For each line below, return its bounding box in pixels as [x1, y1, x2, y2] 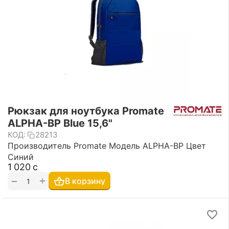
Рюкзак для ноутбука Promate [8, 105, 164, 117]
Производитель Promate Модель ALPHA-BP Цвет [8, 141, 206, 151]
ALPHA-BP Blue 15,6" [8, 117, 112, 129]
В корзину [65, 176, 105, 186]
